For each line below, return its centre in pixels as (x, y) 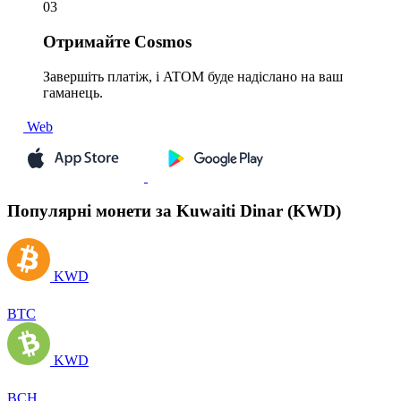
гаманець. (73, 92)
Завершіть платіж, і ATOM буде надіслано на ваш (193, 76)
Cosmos (161, 42)
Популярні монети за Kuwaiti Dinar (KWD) (174, 211)
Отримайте (86, 42)
